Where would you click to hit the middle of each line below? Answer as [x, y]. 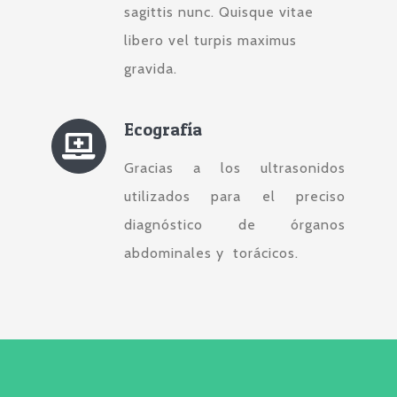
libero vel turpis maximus [211, 41]
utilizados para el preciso [235, 197]
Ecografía [163, 130]
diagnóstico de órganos [235, 225]
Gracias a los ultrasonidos [235, 168]
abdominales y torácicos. [212, 253]
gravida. [151, 69]
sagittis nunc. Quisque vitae [219, 12]
